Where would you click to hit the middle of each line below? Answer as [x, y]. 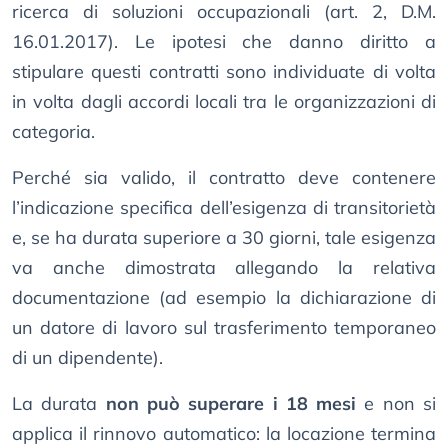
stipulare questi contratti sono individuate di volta [224, 72]
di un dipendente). [87, 358]
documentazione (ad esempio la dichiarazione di [224, 298]
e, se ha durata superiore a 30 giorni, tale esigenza [224, 238]
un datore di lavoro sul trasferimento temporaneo [224, 328]
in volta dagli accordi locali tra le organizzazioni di [224, 102]
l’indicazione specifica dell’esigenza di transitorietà [224, 208]
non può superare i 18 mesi [231, 404]
